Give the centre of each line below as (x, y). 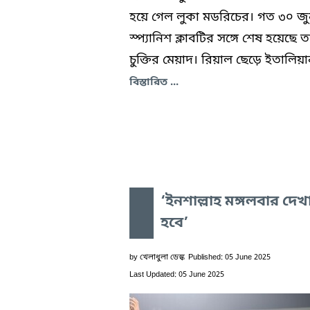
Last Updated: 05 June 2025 (177, 274)
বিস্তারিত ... (154, 82)
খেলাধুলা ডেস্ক (162, 257)
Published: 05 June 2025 (229, 257)
